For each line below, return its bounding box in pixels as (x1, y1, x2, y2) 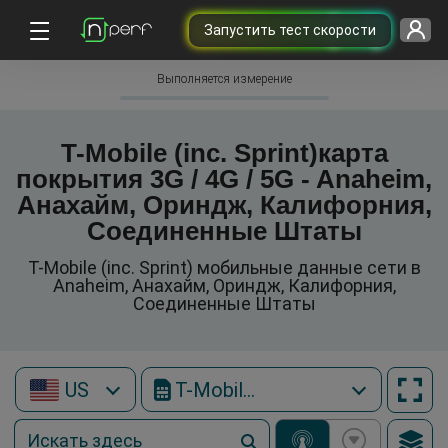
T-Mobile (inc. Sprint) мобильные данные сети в (27, 257, 421, 278)
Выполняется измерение (156, 72, 292, 86)
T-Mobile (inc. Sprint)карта (60, 138, 388, 168)
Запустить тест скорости (203, 21, 376, 38)
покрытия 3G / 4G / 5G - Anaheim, (16, 164, 432, 194)
